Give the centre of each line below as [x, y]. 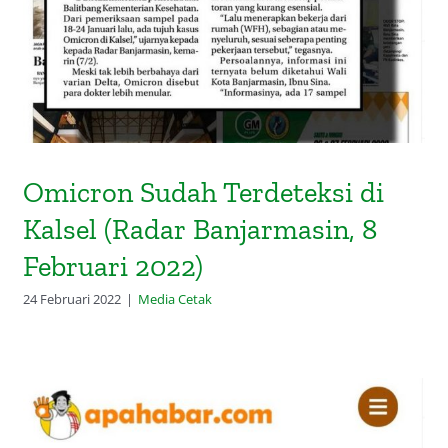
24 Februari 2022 [72, 299]
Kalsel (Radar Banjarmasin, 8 [200, 229]
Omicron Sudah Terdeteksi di [204, 192]
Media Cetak [175, 299]
